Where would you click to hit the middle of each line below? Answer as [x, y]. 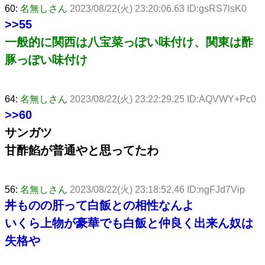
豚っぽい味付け [46, 59]
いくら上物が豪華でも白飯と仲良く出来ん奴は [129, 223]
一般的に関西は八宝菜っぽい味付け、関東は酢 [129, 42]
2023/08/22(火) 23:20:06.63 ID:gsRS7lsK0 [158, 8]
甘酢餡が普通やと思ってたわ [82, 150]
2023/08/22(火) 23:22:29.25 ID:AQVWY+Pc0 [163, 99]
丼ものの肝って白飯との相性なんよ [99, 205]
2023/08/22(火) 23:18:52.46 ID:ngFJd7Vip [157, 189]
